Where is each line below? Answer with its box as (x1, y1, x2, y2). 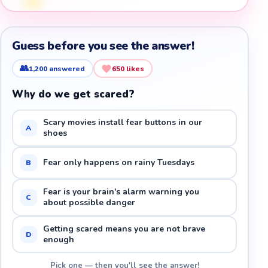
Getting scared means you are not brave (42, 223, 205, 234)
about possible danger (42, 196, 135, 208)
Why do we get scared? (11, 87, 135, 102)
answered (47, 63, 86, 74)
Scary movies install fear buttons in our (42, 116, 202, 128)
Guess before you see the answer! (11, 38, 194, 54)
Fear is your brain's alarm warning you (42, 185, 199, 197)
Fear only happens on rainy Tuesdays (42, 156, 194, 168)
